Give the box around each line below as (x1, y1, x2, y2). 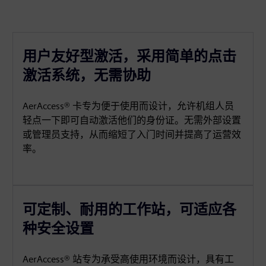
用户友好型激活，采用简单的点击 (23, 47, 237, 65)
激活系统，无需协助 (23, 66, 151, 84)
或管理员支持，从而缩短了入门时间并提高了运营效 (23, 129, 242, 140)
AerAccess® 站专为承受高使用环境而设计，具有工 (23, 254, 235, 265)
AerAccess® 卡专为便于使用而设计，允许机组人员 (23, 100, 235, 112)
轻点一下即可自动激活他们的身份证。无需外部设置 (23, 115, 242, 126)
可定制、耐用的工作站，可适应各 (23, 201, 237, 218)
